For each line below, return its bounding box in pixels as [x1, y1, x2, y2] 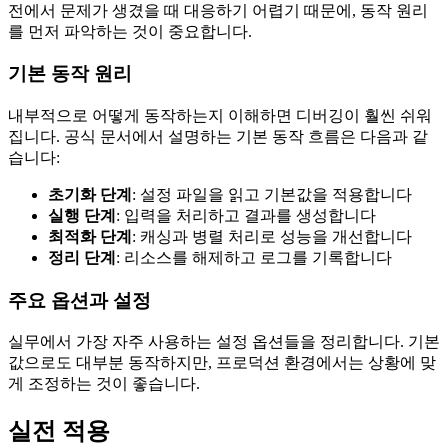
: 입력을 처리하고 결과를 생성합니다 [116, 206, 376, 224]
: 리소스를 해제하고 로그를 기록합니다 [116, 248, 392, 266]
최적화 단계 [48, 227, 132, 245]
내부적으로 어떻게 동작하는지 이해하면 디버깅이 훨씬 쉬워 [8, 106, 432, 124]
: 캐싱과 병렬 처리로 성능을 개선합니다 [132, 227, 412, 245]
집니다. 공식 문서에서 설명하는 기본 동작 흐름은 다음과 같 [8, 127, 428, 145]
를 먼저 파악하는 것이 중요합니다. [8, 22, 252, 40]
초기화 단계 [48, 185, 132, 203]
